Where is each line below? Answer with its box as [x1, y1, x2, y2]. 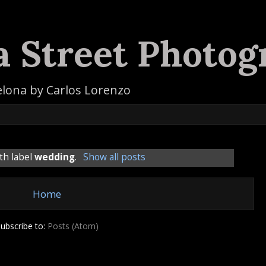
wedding [34, 151, 75, 164]
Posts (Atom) [47, 220, 99, 232]
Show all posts [83, 151, 145, 164]
